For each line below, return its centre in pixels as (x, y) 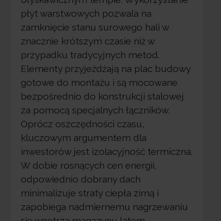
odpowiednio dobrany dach (80, 179)
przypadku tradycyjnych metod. (90, 55)
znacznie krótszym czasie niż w (87, 41)
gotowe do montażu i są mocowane (99, 83)
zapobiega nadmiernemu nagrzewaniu (104, 207)
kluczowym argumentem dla (83, 138)
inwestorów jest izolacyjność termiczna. (106, 152)
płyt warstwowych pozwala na (86, 14)
